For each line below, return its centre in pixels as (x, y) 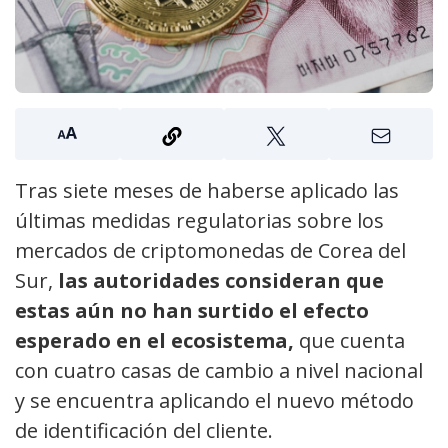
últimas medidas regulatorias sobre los (199, 221)
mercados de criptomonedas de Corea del (210, 251)
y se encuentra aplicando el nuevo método (214, 401)
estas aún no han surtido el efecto (192, 311)
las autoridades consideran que (221, 281)
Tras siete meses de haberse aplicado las (207, 191)
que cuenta (352, 341)
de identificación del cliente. (144, 431)
